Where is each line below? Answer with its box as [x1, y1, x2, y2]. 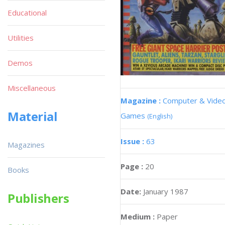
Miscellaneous [8, 83, 56, 93]
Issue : [121, 136, 146, 146]
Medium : [121, 211, 155, 221]
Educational [8, 8, 47, 18]
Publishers [8, 190, 69, 206]
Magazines [8, 140, 45, 150]
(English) [147, 111, 172, 121]
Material [8, 108, 58, 125]
